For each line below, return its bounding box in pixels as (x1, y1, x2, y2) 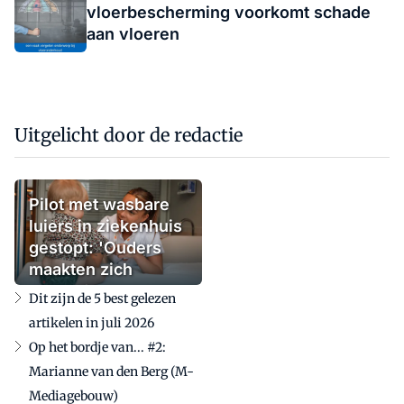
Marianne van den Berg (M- (29, 363, 194, 380)
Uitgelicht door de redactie (14, 124, 243, 146)
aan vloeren (87, 24, 179, 43)
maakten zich (29, 260, 133, 279)
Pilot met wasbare (29, 195, 170, 214)
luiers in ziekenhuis (29, 216, 182, 235)
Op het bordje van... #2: (29, 339, 166, 355)
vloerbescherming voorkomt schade (87, 3, 371, 22)
